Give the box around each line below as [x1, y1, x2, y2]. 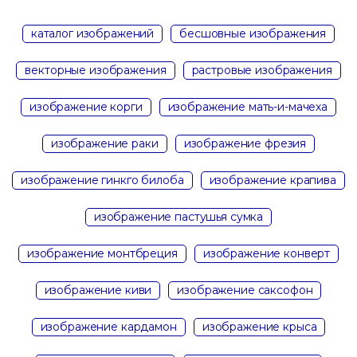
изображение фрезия [183, 136, 307, 151]
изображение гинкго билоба [21, 173, 184, 188]
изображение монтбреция [26, 246, 178, 261]
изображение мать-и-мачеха [167, 100, 328, 115]
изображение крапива [209, 173, 336, 188]
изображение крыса [202, 320, 317, 335]
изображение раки [50, 136, 159, 151]
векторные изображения [25, 63, 167, 78]
